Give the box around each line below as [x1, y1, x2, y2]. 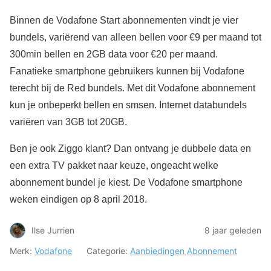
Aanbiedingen [130, 245, 184, 256]
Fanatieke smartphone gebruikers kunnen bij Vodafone [10, 65, 244, 76]
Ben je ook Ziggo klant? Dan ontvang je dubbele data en [10, 143, 251, 154]
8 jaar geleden [204, 225, 261, 236]
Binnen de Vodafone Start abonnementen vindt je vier [10, 15, 238, 25]
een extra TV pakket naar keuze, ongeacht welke [10, 160, 218, 171]
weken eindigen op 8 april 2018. [10, 194, 147, 204]
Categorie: [87, 245, 130, 256]
